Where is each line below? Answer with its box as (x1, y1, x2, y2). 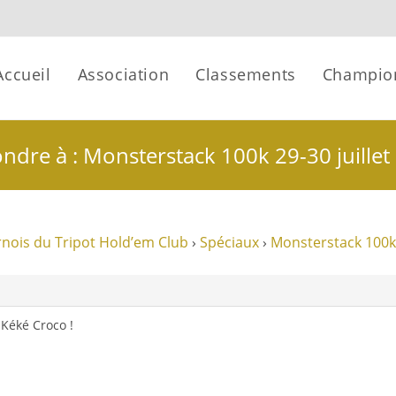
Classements (195, 64, 296, 85)
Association (77, 64, 170, 85)
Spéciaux (200, 232, 259, 252)
